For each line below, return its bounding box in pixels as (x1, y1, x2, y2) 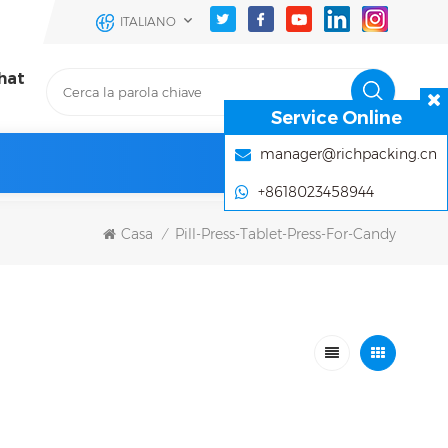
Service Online (270, 107, 402, 129)
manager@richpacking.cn (260, 145, 437, 164)
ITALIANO (120, 14, 176, 29)
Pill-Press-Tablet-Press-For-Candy (175, 225, 396, 244)
